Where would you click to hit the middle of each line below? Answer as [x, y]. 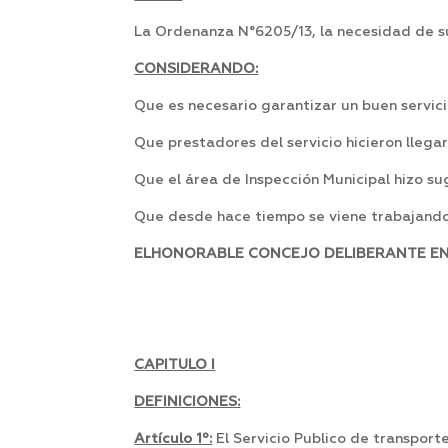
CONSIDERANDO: [196, 69]
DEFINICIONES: [187, 402]
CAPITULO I [175, 365]
